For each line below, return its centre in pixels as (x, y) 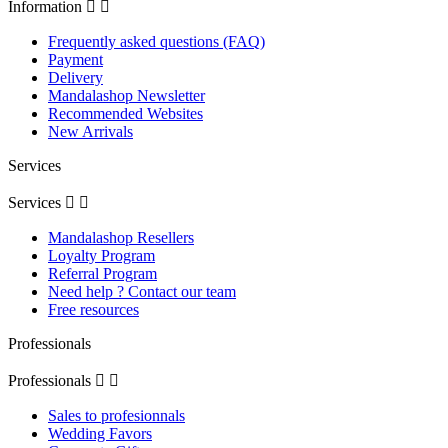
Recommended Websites (125, 114)
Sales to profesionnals (116, 416)
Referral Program (102, 274)
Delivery (75, 78)
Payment (75, 60)
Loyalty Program (101, 256)
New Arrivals (90, 132)
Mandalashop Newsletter (126, 96)
